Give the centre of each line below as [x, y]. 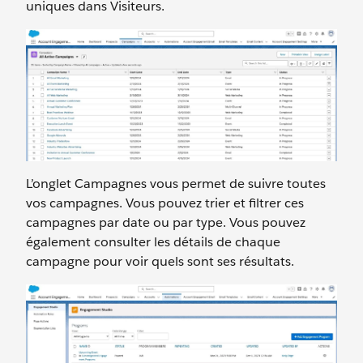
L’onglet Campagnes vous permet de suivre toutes [176, 184]
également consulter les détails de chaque [153, 242]
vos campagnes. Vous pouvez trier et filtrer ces [165, 203]
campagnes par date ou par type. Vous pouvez [166, 223]
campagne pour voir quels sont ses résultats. [160, 262]
